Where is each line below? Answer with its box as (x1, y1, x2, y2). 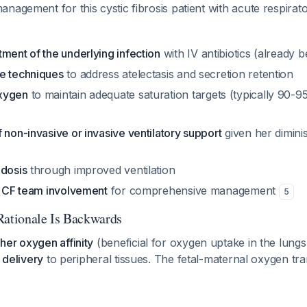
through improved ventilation (27, 163, 175, 177)
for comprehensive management (107, 184, 279, 197)
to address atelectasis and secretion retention (63, 67, 293, 81)
